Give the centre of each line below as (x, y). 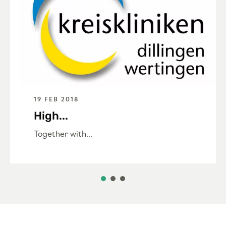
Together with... (63, 135)
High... (51, 116)
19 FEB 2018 (56, 100)
